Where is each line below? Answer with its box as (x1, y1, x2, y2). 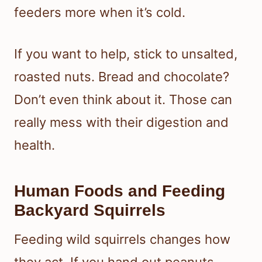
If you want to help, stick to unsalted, (14, 46, 237, 61)
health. (14, 137, 55, 153)
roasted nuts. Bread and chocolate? (14, 68, 229, 84)
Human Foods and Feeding (14, 181, 225, 200)
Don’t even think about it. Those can (14, 91, 232, 107)
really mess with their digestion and (14, 114, 229, 130)
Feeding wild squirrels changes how (14, 231, 230, 247)
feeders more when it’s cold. (14, 4, 185, 20)
